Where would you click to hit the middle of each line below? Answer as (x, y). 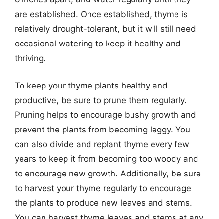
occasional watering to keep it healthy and (98, 44)
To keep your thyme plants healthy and (91, 85)
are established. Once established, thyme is (101, 14)
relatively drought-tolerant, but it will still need (105, 29)
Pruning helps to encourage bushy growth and (105, 115)
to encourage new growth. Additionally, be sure (108, 173)
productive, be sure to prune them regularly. (101, 100)
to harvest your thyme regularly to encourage (103, 188)
